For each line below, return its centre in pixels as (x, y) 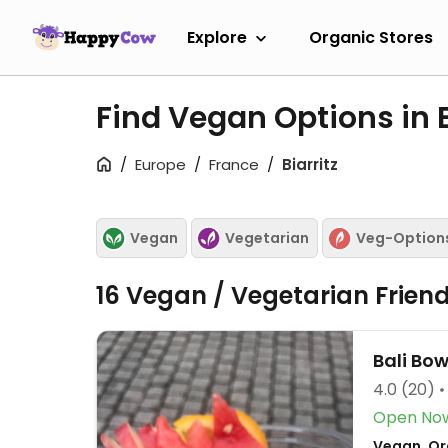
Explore (217, 37)
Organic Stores (371, 37)
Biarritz (310, 164)
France (234, 164)
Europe (160, 164)
